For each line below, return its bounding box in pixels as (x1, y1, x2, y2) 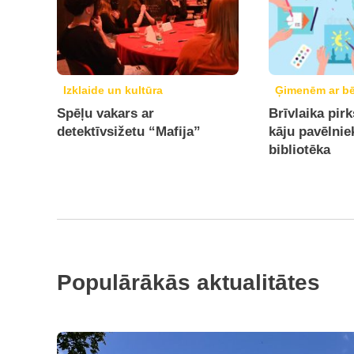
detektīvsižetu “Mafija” (57, 124, 201, 139)
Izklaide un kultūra (63, 84, 163, 96)
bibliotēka (269, 142, 331, 157)
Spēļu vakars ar (57, 106, 154, 121)
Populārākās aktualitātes (57, 270, 320, 295)
